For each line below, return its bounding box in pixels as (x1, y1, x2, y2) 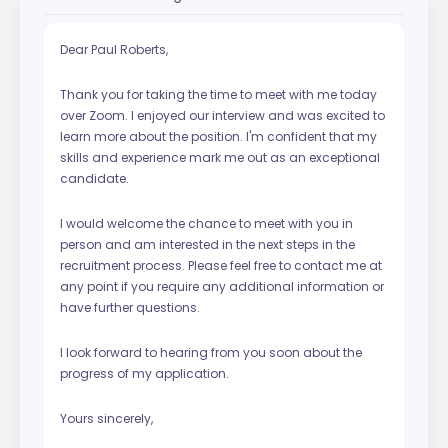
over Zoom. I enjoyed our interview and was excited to (60, 106, 385, 124)
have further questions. (60, 298, 200, 316)
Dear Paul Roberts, (60, 40, 168, 58)
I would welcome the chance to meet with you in (60, 214, 353, 232)
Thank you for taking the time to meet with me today (60, 85, 377, 103)
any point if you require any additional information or (60, 277, 384, 295)
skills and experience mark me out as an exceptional (60, 148, 380, 166)
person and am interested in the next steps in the (60, 235, 355, 253)
